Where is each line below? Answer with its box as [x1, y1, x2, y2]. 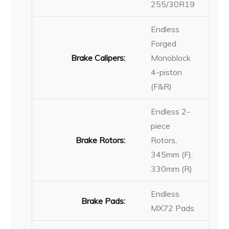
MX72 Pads [151, 202, 195, 213]
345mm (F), [151, 149, 193, 159]
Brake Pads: [81, 195, 126, 206]
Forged [151, 38, 177, 49]
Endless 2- [151, 106, 191, 117]
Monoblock [151, 52, 191, 63]
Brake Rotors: [76, 134, 126, 145]
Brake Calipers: [71, 52, 126, 63]
